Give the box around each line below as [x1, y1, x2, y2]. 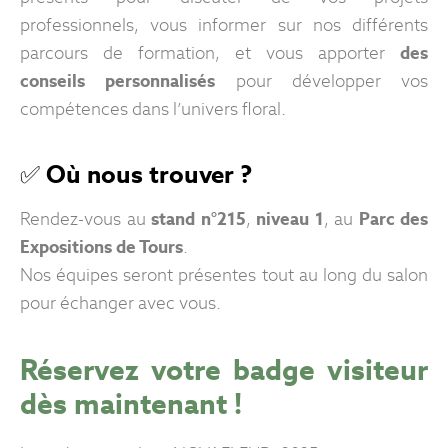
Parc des [358, 208, 428, 231]
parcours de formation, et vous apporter [20, 42, 400, 65]
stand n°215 [151, 208, 246, 231]
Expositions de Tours [20, 236, 183, 259]
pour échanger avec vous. [20, 292, 221, 315]
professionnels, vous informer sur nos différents [20, 14, 428, 37]
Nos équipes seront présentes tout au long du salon [20, 264, 428, 287]
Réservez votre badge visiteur [20, 352, 428, 389]
